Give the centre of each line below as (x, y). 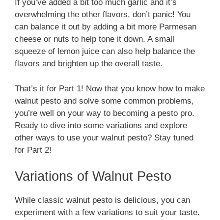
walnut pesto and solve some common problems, (104, 101)
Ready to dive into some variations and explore (101, 125)
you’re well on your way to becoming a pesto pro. (105, 113)
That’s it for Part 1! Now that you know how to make (110, 88)
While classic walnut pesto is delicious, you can (102, 200)
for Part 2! (33, 150)
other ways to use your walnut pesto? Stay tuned (104, 137)
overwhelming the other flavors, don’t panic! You (103, 15)
